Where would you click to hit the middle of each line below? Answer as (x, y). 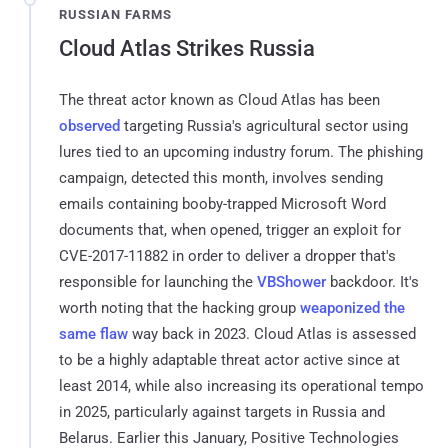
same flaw (93, 333)
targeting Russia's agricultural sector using (264, 125)
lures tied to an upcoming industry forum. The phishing (241, 151)
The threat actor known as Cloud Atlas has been (219, 99)
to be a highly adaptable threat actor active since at (229, 359)
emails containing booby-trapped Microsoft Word (222, 203)
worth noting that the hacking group (179, 307)
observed (89, 125)
